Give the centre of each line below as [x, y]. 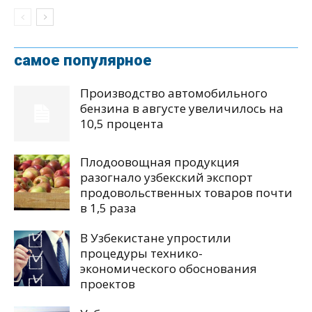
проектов [108, 283]
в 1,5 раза [108, 208]
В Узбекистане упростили [156, 237]
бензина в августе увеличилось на [182, 108]
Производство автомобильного [174, 93]
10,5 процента [122, 123]
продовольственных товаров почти [186, 192]
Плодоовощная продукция [160, 162]
